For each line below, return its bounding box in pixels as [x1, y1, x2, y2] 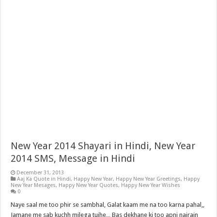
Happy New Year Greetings [116, 176, 181, 183]
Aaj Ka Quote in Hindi [17, 176, 71, 183]
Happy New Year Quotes [59, 182, 119, 189]
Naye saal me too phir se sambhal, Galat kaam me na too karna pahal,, [11, 201, 205, 209]
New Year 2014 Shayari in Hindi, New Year [11, 140, 196, 152]
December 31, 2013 [16, 170, 64, 176]
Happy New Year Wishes [121, 182, 181, 189]
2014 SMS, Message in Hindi [11, 153, 136, 165]
